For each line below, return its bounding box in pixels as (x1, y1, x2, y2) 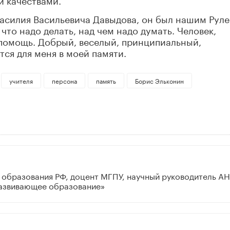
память (95, 75, 116, 86)
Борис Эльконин (135, 75, 184, 86)
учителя (9, 75, 33, 86)
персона (51, 75, 77, 86)
